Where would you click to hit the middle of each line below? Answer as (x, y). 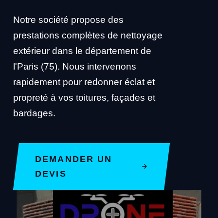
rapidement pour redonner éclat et (84, 82)
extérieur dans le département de (82, 51)
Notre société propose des (68, 20)
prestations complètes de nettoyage (88, 35)
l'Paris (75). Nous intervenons (74, 66)
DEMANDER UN (73, 159)
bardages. (34, 113)
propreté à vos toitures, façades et (84, 98)
